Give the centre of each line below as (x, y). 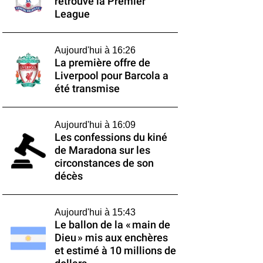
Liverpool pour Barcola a (111, 76)
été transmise (87, 89)
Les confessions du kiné (111, 137)
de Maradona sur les (102, 150)
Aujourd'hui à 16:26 (95, 50)
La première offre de (102, 63)
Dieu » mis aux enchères (111, 238)
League (72, 14)
